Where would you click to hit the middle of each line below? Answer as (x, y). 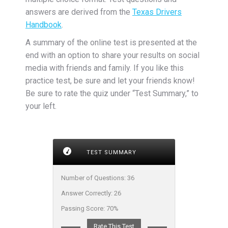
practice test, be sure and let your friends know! (110, 80)
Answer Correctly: (88, 193)
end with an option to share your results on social (112, 55)
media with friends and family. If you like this (105, 68)
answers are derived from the (79, 12)
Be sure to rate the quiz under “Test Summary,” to (112, 93)
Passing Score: (84, 208)
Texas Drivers (157, 12)
